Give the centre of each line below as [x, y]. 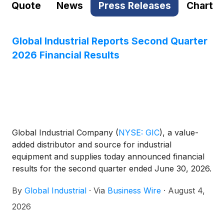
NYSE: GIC [139, 133]
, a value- [180, 133]
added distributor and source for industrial [92, 145]
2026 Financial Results [66, 55]
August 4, [186, 191]
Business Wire [134, 191]
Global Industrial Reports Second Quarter [110, 41]
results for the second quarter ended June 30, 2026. [112, 169]
